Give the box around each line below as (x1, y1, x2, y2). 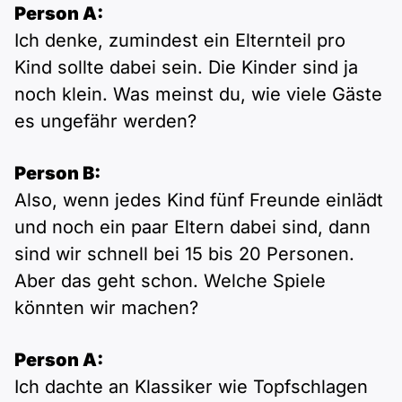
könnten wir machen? (14, 297, 198, 319)
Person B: (14, 162, 100, 184)
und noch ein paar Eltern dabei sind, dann (14, 216, 371, 238)
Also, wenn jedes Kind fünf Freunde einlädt (14, 189, 383, 211)
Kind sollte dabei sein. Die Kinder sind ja (14, 57, 358, 78)
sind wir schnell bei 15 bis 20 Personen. (14, 243, 354, 265)
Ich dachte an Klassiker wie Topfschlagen (14, 376, 368, 398)
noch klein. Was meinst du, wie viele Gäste (14, 83, 382, 105)
